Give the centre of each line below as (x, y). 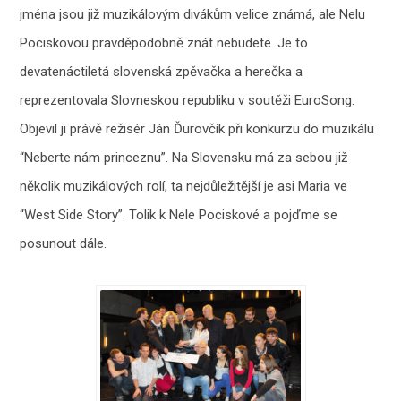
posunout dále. (64, 243)
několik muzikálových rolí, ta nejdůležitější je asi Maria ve (184, 186)
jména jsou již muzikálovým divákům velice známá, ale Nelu (193, 14)
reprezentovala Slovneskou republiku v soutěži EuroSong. (188, 100)
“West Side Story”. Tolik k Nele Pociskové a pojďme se (179, 214)
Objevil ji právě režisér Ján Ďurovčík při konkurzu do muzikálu (197, 128)
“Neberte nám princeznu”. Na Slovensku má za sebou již (184, 157)
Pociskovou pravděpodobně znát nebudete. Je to (164, 43)
